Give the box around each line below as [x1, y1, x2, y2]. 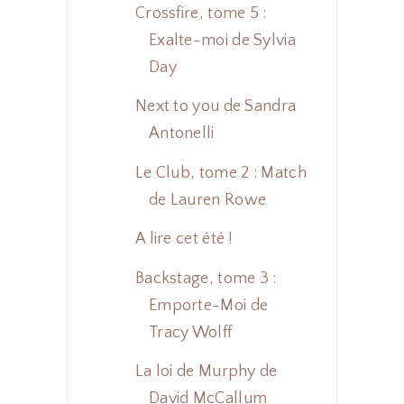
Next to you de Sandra [134, 97, 297, 116]
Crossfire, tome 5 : [134, 4, 267, 23]
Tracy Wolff [148, 323, 233, 342]
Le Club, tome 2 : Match [134, 163, 307, 182]
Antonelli [148, 124, 215, 143]
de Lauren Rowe [148, 190, 267, 209]
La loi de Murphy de [134, 363, 278, 381]
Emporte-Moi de [148, 296, 269, 315]
